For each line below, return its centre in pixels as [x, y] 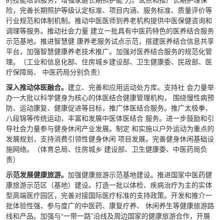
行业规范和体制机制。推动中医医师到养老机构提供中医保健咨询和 [109, 20]
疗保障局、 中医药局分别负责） [56, 72]
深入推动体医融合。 [37, 87]
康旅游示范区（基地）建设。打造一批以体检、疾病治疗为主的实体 [109, 185]
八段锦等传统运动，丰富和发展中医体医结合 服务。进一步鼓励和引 [110, 118]
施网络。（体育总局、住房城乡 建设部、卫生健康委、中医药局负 [107, 149]
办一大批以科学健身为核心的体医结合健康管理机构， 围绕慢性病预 [110, 97]
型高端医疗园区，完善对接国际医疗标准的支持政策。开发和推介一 [109, 195]
